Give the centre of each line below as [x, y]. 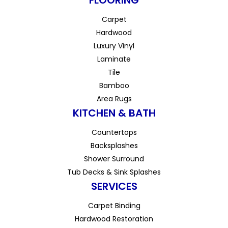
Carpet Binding [114, 206]
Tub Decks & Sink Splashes [114, 172]
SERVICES [114, 187]
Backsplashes [114, 146]
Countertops [114, 133]
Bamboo [114, 86]
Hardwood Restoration [114, 219]
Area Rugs [114, 99]
